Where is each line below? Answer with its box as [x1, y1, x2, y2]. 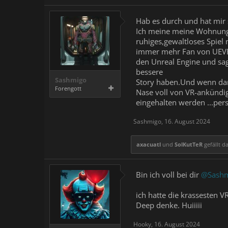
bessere [136, 67, 163, 77]
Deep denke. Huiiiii [136, 200, 202, 210]
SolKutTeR [175, 140, 203, 148]
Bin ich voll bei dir [136, 169, 201, 180]
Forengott [55, 84, 81, 92]
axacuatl [136, 140, 161, 148]
